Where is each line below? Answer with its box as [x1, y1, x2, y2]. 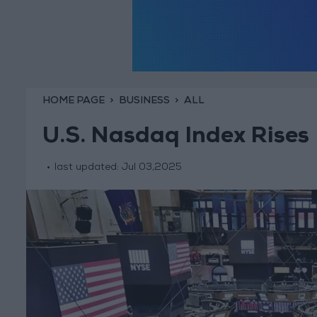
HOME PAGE [42, 96, 105, 106]
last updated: [54, 163, 122, 173]
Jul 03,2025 [121, 163, 182, 173]
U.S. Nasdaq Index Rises [42, 127, 309, 150]
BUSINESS [118, 96, 170, 106]
